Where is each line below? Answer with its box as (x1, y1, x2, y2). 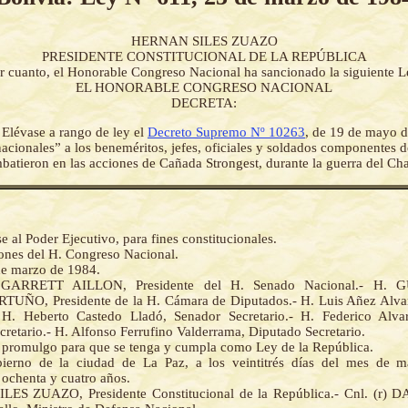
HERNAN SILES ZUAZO (130, 34, 278, 49)
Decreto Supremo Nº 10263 (148, 125, 305, 140)
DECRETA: (171, 96, 237, 111)
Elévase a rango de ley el (2, 125, 148, 140)
